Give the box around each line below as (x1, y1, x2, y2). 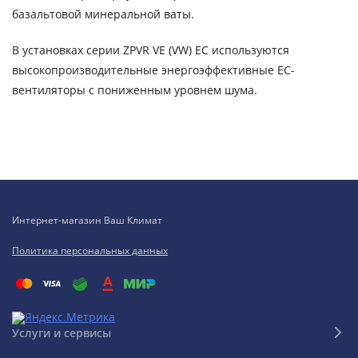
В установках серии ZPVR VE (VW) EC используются (12, 42, 289, 58)
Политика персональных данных (12, 244, 168, 257)
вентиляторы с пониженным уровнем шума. (12, 82, 257, 97)
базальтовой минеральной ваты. (12, 6, 194, 22)
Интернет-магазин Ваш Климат (12, 213, 162, 227)
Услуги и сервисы (12, 324, 111, 340)
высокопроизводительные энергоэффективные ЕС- (12, 62, 295, 78)
